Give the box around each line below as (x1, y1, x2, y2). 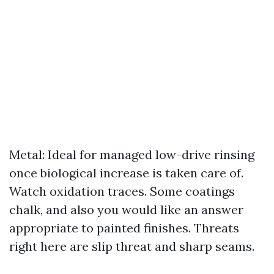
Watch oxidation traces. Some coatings (9, 183, 235, 199)
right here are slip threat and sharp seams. (9, 239, 254, 254)
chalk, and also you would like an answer (9, 202, 243, 217)
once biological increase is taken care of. (9, 165, 243, 180)
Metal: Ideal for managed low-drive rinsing (9, 147, 254, 162)
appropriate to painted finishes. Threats (9, 220, 239, 235)
